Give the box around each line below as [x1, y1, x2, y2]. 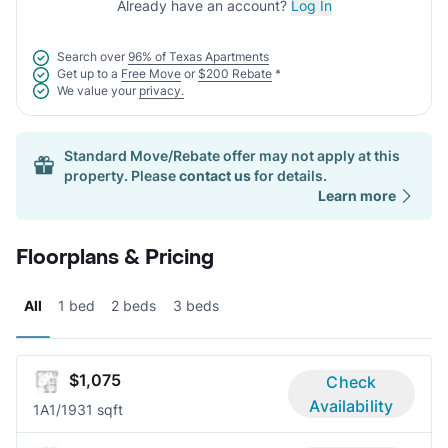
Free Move [121, 65, 181, 81]
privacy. [139, 82, 184, 98]
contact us [179, 167, 251, 185]
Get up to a [57, 65, 118, 81]
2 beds [111, 297, 156, 315]
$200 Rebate [198, 65, 272, 81]
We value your [57, 82, 136, 98]
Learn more [318, 187, 396, 205]
